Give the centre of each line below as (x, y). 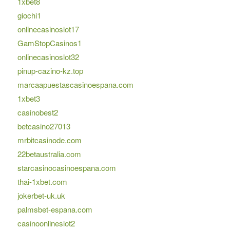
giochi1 (29, 15)
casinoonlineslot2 (46, 223)
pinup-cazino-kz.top (50, 71)
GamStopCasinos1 (49, 43)
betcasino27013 (44, 126)
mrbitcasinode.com (49, 140)
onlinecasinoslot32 (48, 57)
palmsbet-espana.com (55, 209)
